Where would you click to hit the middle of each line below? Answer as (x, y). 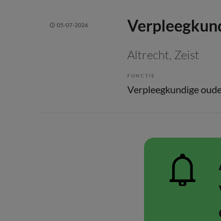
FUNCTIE (141, 75)
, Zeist (184, 55)
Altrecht (148, 55)
